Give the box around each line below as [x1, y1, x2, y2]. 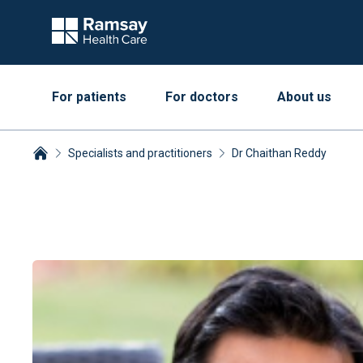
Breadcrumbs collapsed [32, 164, 166, 179]
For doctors [165, 89, 238, 105]
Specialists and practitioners [68, 147, 212, 160]
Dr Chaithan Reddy [232, 147, 327, 160]
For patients [52, 89, 126, 105]
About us [277, 89, 331, 105]
